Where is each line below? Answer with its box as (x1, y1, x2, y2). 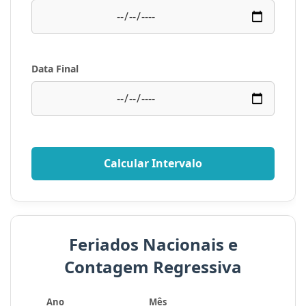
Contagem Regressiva (64, 255, 242, 279)
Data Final (31, 62, 79, 76)
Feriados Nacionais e (68, 233, 238, 256)
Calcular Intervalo (104, 156, 202, 171)
